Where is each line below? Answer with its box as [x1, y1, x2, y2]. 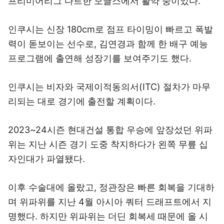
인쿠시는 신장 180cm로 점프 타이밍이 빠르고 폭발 [8, 24, 213, 34]
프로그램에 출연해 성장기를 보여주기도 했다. [8, 53, 191, 63]
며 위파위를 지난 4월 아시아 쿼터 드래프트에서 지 [8, 196, 211, 207]
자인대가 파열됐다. [8, 153, 85, 164]
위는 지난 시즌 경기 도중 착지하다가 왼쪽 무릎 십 [8, 139, 208, 149]
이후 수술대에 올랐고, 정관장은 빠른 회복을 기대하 [8, 182, 214, 192]
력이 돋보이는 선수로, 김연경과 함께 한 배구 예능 [8, 38, 208, 49]
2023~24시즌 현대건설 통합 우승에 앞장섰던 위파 [8, 124, 212, 135]
